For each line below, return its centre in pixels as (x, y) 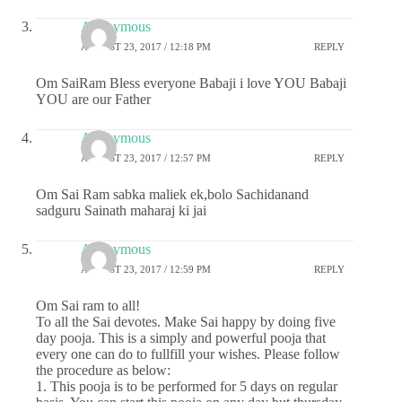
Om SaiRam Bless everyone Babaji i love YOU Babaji (191, 83)
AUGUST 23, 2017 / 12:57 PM (146, 157)
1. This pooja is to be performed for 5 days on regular (187, 387)
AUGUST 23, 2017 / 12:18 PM (146, 46)
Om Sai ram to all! (88, 306)
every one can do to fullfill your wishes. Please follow (188, 354)
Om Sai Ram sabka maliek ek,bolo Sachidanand (172, 195)
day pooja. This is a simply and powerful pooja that (181, 338)
